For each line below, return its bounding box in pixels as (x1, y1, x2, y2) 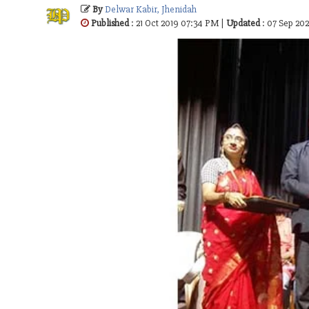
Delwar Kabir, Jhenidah (105, 3, 197, 15)
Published (91, 17, 129, 29)
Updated (226, 17, 260, 29)
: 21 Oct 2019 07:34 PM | (129, 17, 226, 29)
